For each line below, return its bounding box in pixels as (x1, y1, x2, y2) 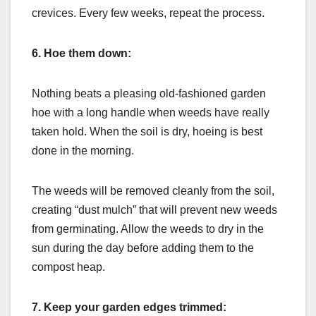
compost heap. (32, 261, 105, 274)
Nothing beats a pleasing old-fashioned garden (32, 87, 266, 100)
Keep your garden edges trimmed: (44, 301, 226, 314)
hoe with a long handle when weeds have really (32, 107, 269, 119)
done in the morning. (32, 145, 134, 157)
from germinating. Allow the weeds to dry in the (32, 223, 264, 236)
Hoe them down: (44, 47, 131, 60)
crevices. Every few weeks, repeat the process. (32, 7, 265, 20)
